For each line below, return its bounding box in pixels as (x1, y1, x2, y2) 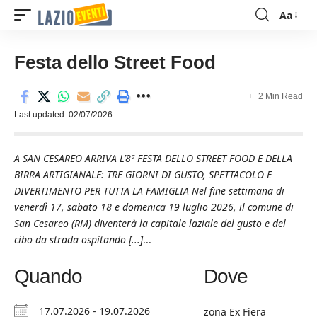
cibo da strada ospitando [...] (14, 233, 143, 246)
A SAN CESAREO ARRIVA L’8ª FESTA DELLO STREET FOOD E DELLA (14, 151, 292, 165)
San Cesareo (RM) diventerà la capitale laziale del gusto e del (14, 217, 286, 230)
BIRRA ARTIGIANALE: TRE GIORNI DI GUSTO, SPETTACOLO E (14, 168, 272, 181)
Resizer (279, 31, 313, 45)
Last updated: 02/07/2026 (14, 110, 113, 120)
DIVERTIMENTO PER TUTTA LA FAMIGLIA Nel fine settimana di (14, 184, 284, 197)
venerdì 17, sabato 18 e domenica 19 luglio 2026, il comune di (14, 200, 294, 214)
